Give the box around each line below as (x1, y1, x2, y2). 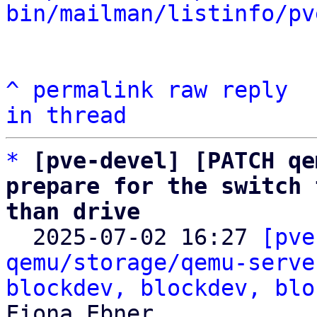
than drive (6, 199, 140, 224)
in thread (6, 103, 127, 128)
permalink (33, 77, 154, 103)
